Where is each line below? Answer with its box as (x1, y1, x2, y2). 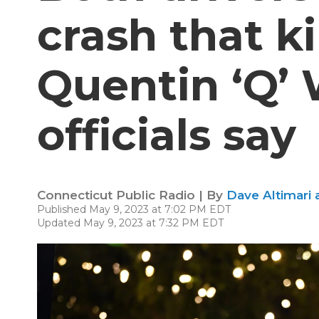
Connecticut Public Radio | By (37, 188, 226, 202)
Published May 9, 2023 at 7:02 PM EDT (37, 203, 231, 216)
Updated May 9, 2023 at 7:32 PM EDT (37, 216, 224, 229)
